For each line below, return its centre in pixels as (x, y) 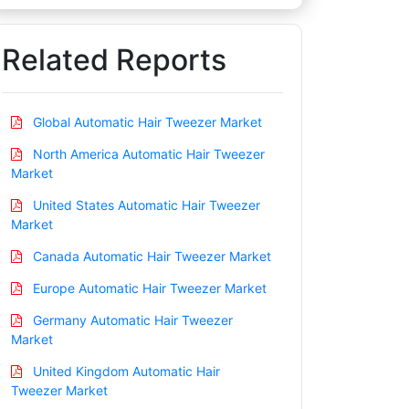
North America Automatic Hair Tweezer (147, 153)
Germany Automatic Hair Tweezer (131, 320)
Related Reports (114, 59)
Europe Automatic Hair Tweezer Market (148, 288)
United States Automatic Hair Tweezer (145, 204)
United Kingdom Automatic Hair (125, 371)
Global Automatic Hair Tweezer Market (146, 121)
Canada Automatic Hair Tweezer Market (150, 256)
